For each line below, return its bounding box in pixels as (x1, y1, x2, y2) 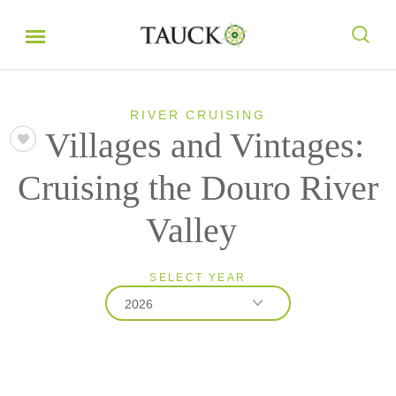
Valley (146, 210, 237, 250)
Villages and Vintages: (45, 126, 364, 165)
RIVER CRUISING (130, 108, 266, 122)
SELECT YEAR (149, 271, 247, 284)
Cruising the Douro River (18, 168, 378, 208)
